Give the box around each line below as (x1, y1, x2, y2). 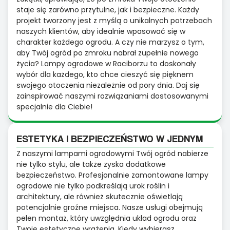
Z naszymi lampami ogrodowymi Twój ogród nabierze (16, 148, 208, 159)
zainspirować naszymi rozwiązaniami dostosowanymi (16, 91, 208, 102)
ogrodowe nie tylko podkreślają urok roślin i (16, 181, 169, 191)
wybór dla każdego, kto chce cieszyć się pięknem (16, 69, 194, 80)
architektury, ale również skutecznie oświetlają (16, 191, 183, 202)
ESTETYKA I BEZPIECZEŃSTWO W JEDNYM (16, 132, 203, 145)
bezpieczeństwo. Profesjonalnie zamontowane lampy (16, 170, 208, 181)
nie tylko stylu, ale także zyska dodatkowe (16, 159, 166, 170)
